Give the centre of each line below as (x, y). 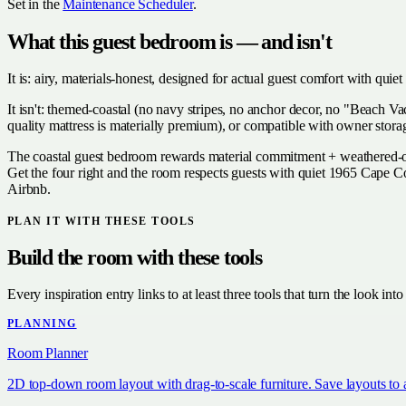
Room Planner (48, 353)
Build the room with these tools (135, 257)
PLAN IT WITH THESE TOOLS (101, 221)
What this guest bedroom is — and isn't (169, 42)
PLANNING (42, 323)
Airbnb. (29, 188)
